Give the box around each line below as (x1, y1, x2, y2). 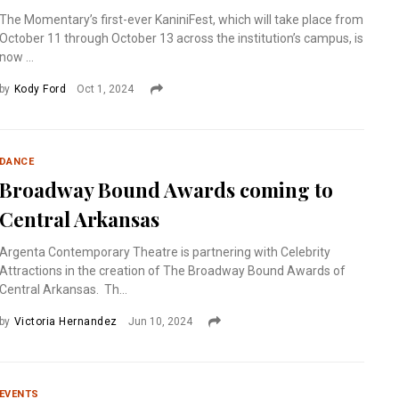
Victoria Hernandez (14, 315, 118, 328)
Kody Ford (14, 83, 67, 95)
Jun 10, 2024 (127, 315, 192, 328)
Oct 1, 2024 (77, 83, 134, 95)
